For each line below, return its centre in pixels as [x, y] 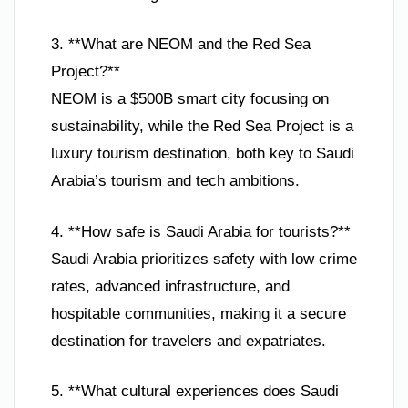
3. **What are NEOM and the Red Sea [181, 45]
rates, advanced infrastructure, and [170, 286]
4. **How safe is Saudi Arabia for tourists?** [201, 231]
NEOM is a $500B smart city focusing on [190, 99]
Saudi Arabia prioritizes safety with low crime [204, 259]
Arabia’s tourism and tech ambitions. [175, 181]
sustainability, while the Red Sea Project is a [202, 127]
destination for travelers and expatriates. [189, 341]
